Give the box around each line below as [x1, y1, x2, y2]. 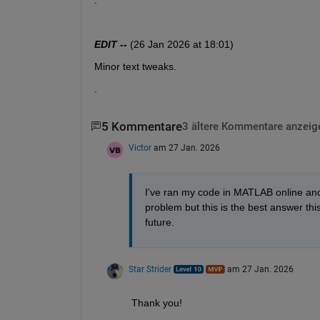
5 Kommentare [101, 119, 182, 134]
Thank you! [131, 297, 188, 309]
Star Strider [128, 264, 171, 275]
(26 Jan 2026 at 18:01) [126, 38, 234, 50]
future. [144, 216, 174, 229]
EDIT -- [94, 38, 127, 50]
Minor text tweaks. [94, 60, 182, 72]
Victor [128, 143, 151, 154]
